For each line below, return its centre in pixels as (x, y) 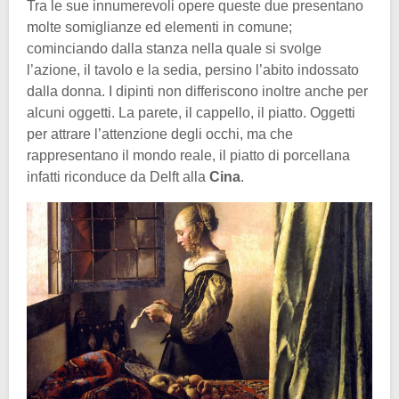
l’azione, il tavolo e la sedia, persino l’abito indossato (193, 69)
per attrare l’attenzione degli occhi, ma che (160, 134)
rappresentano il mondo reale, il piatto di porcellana (188, 155)
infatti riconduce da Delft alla (118, 176)
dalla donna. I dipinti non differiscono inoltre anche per (197, 91)
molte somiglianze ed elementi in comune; (159, 27)
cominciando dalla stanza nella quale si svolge (174, 48)
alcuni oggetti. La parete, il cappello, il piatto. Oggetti (191, 112)
